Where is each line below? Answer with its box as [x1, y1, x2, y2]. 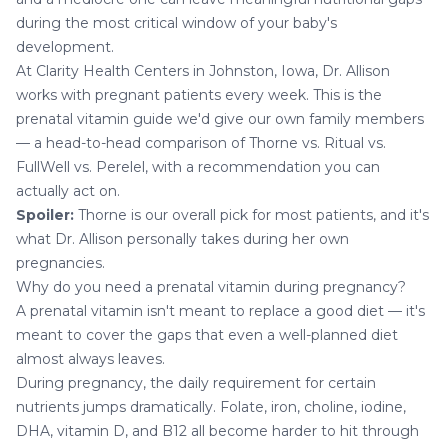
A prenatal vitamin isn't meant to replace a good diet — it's [16, 301, 425, 320]
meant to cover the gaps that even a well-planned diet [16, 325, 398, 344]
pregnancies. [16, 253, 105, 272]
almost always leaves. [16, 349, 165, 368]
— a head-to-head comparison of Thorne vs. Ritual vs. [16, 133, 386, 152]
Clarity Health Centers [36, 61, 189, 80]
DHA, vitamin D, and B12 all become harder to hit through [16, 421, 419, 440]
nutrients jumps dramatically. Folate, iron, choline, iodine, [16, 397, 406, 416]
